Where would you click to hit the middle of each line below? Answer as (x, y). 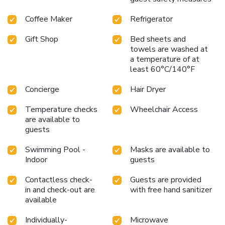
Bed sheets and (158, 39)
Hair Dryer (148, 89)
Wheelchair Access (164, 109)
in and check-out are (60, 190)
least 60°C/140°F (162, 69)
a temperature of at (165, 59)
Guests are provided (166, 180)
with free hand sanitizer (171, 190)
